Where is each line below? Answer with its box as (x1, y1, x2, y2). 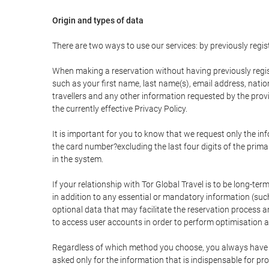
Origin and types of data (52, 16, 144, 25)
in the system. (52, 154, 103, 164)
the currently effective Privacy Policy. (52, 104, 187, 113)
